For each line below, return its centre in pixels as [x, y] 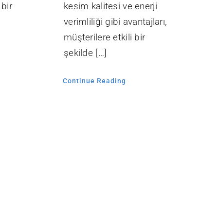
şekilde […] [85, 53]
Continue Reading [94, 81]
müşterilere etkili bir [105, 37]
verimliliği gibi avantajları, [116, 22]
